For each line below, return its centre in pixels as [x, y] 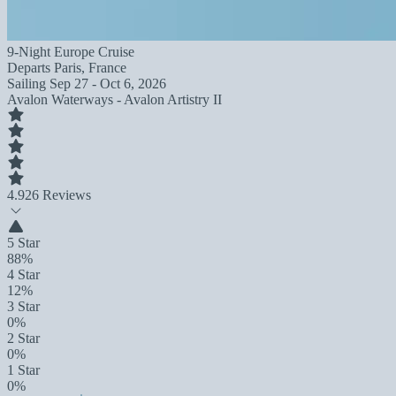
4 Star [23, 274]
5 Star [23, 243]
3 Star [23, 306]
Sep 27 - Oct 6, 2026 [108, 84]
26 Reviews [58, 195]
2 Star [23, 338]
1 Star [23, 370]
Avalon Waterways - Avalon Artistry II [114, 99]
